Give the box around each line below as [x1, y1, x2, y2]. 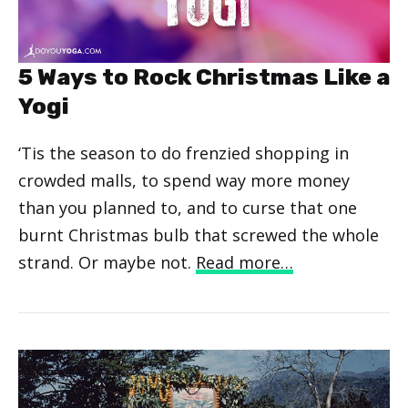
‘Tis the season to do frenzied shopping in [18, 141, 349, 164]
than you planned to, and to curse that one [18, 196, 357, 219]
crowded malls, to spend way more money [18, 168, 350, 191]
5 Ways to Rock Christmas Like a [18, 63, 390, 90]
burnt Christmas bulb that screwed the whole [18, 223, 379, 246]
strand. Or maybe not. [18, 250, 196, 273]
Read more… [196, 250, 293, 273]
